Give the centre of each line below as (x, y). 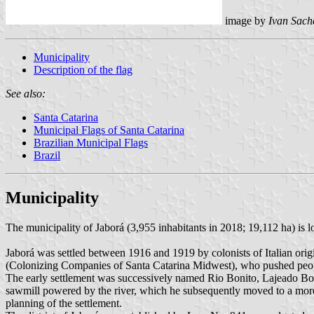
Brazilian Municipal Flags (91, 142)
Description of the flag (83, 69)
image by (245, 20)
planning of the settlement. (64, 303)
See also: (26, 93)
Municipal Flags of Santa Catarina (109, 130)
